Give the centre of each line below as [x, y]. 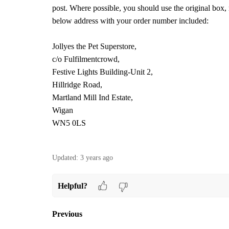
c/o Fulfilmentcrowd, [86, 59]
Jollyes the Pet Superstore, [94, 46]
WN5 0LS [69, 123]
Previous [67, 214]
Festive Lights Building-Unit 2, [102, 72]
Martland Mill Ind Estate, [93, 97]
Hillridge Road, [77, 85]
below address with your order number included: [130, 21]
